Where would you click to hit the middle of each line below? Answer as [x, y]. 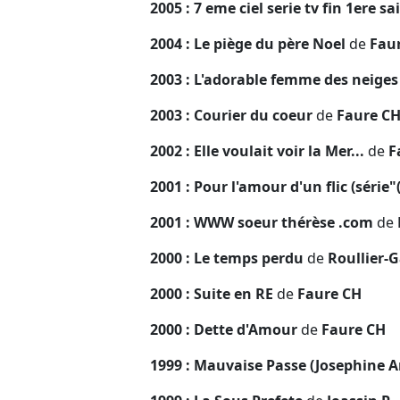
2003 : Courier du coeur [233, 115]
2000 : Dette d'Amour [225, 329]
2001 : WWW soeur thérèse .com [263, 222]
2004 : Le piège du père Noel [250, 43]
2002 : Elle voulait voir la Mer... [259, 150]
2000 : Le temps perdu [229, 258]
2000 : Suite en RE [213, 293]
